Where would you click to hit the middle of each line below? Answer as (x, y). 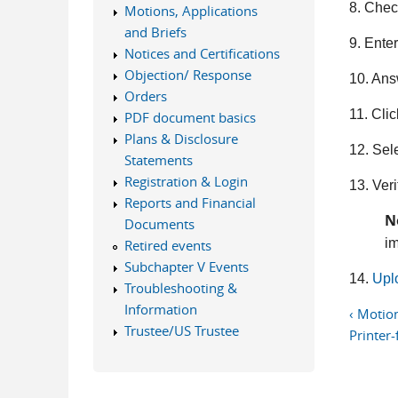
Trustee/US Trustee (181, 330)
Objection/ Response (187, 75)
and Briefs (155, 32)
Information (160, 309)
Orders (145, 96)
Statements (158, 160)
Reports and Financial (190, 203)
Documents (159, 224)
